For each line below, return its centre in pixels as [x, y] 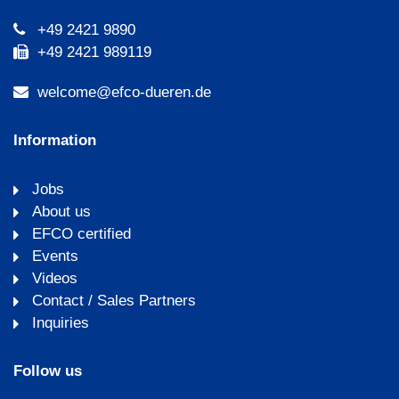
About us [59, 212]
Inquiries [58, 323]
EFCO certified [79, 234]
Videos [53, 278]
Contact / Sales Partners [112, 301]
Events [53, 256]
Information [55, 140]
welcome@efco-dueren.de [124, 92]
